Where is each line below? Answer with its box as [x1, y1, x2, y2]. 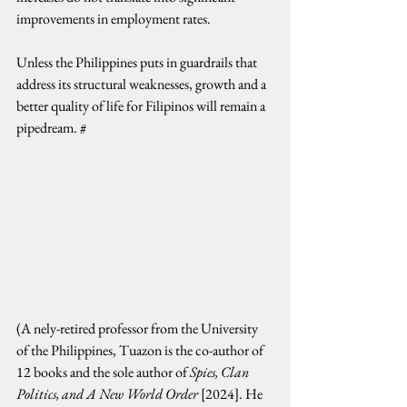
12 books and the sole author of [16, 362, 190, 382]
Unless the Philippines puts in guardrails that [16, 53, 260, 72]
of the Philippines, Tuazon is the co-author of [16, 340, 266, 360]
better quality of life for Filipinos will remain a [16, 96, 268, 115]
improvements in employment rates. [16, 9, 211, 28]
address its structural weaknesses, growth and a [16, 74, 269, 94]
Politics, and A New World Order [16, 383, 198, 403]
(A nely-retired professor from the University [16, 318, 261, 338]
